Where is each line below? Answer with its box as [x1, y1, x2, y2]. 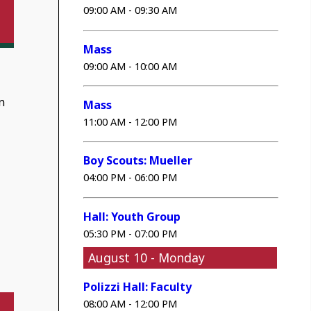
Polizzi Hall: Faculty [83, 279, 192, 295]
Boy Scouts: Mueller [83, 153, 193, 169]
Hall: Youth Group [83, 208, 181, 224]
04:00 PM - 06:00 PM [83, 171, 178, 185]
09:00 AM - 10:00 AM [83, 59, 178, 73]
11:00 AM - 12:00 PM [83, 115, 178, 129]
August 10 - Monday [88, 249, 205, 267]
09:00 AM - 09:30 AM [83, 3, 178, 17]
